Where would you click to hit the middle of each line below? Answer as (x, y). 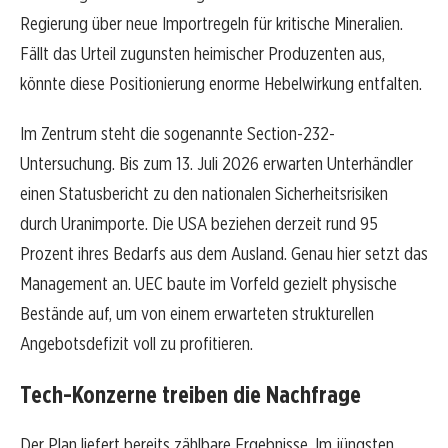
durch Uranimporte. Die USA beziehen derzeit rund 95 (199, 224)
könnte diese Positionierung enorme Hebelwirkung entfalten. (221, 84)
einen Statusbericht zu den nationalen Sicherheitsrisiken (204, 194)
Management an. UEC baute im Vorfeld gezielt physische (208, 284)
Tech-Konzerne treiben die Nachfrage (190, 395)
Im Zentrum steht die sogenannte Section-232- (177, 134)
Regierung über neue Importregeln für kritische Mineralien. (211, 24)
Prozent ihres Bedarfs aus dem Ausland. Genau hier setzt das (224, 254)
